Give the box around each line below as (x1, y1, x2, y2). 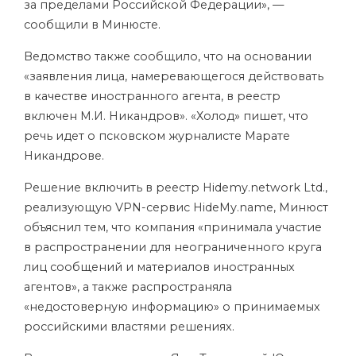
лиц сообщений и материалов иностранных (24, 260, 295, 274)
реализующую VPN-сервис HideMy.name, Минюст (24, 200, 328, 215)
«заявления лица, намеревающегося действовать (24, 69, 323, 83)
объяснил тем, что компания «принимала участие (24, 220, 322, 234)
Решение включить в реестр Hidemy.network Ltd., (24, 180, 327, 195)
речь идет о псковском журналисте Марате (24, 129, 290, 143)
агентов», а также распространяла (24, 280, 232, 294)
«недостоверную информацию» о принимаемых (24, 300, 320, 314)
